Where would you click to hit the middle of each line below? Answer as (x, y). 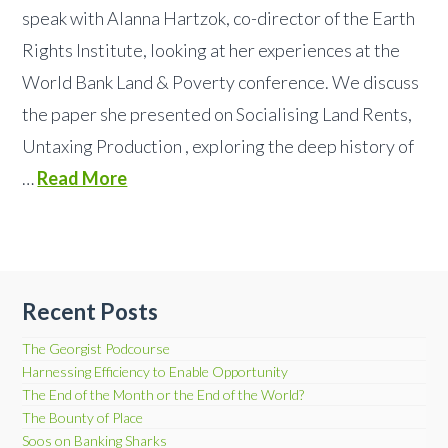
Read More (82, 178)
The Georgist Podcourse (96, 349)
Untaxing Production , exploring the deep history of (218, 146)
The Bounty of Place (83, 417)
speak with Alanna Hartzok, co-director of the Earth (219, 18)
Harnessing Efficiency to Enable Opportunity (155, 372)
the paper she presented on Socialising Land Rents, (217, 114)
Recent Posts (90, 311)
